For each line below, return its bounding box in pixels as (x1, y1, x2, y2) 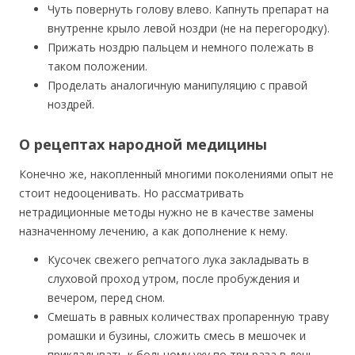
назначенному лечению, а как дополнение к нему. (19, 223, 288, 239)
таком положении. (48, 59, 147, 74)
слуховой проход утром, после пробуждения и (48, 271, 300, 286)
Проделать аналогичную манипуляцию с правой (48, 78, 307, 93)
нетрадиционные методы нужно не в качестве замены (19, 204, 314, 219)
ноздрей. (48, 97, 94, 112)
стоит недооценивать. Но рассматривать (19, 185, 244, 200)
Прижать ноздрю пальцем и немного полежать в (48, 40, 314, 55)
